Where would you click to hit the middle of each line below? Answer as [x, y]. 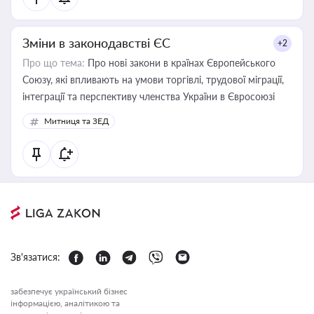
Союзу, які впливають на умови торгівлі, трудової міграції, [39, 80]
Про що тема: [54, 63]
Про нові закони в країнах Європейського [180, 63]
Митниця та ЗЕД [76, 121]
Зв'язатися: [35, 257]
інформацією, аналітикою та [65, 303]
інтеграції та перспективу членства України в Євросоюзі [149, 96]
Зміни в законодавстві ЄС [96, 43]
